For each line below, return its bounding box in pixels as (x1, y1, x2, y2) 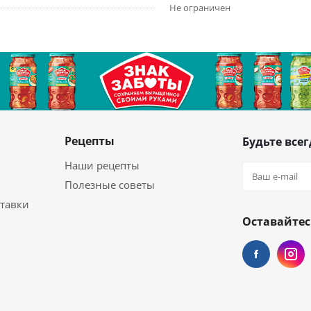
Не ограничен (169, 1, 230, 14)
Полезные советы (65, 178, 155, 192)
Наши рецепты (65, 158, 140, 172)
